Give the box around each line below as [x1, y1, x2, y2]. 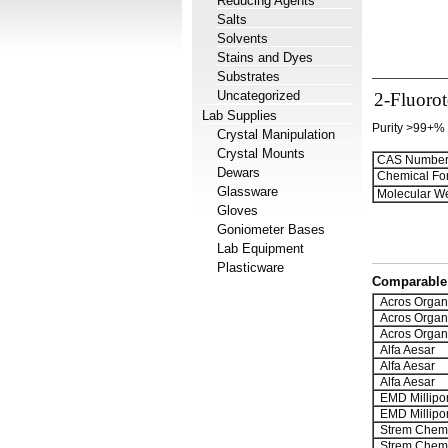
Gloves [217, 203, 258, 218]
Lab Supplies [202, 108, 277, 123]
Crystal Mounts [217, 146, 305, 161]
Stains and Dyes [217, 50, 313, 65]
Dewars [217, 165, 260, 180]
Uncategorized [217, 88, 300, 103]
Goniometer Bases [217, 222, 325, 237]
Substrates [217, 69, 280, 84]
